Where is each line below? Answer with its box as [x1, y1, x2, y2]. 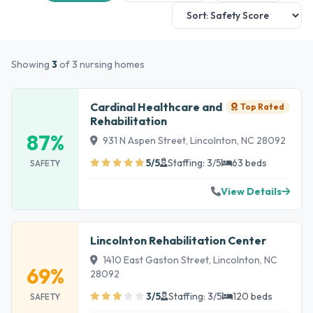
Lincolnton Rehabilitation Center [90, 233, 266, 247]
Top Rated [240, 101, 284, 112]
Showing [11, 58, 52, 71]
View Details [221, 185, 282, 198]
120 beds [233, 290, 272, 303]
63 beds [232, 156, 267, 169]
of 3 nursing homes [57, 58, 145, 71]
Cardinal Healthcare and [90, 100, 222, 114]
